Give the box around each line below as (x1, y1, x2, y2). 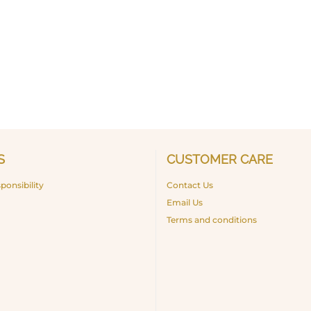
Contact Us (167, 179, 213, 190)
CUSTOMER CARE (167, 151, 273, 167)
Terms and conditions (167, 214, 257, 225)
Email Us (167, 196, 203, 208)
